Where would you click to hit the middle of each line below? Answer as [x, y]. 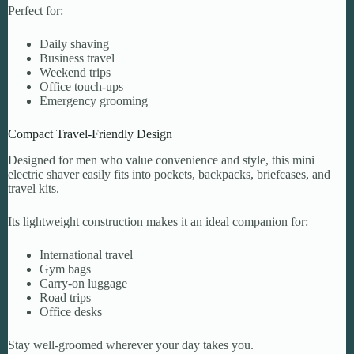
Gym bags [65, 269]
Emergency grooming [94, 101]
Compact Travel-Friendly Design [90, 134]
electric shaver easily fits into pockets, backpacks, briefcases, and [169, 174]
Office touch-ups [81, 87]
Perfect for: [36, 11]
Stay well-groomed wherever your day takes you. [131, 345]
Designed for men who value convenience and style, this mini [161, 160]
